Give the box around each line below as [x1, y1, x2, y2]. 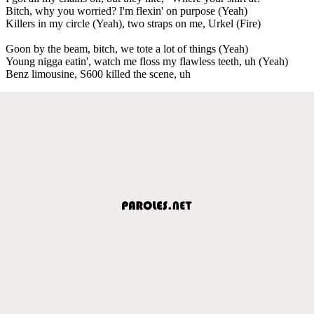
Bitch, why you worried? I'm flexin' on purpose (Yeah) [6, 4, 247, 17]
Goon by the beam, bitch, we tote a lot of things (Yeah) [6, 42, 248, 55]
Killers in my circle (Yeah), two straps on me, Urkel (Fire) [6, 17, 261, 29]
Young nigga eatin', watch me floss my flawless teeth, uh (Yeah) [6, 55, 288, 67]
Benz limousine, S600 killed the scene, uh [6, 67, 191, 80]
